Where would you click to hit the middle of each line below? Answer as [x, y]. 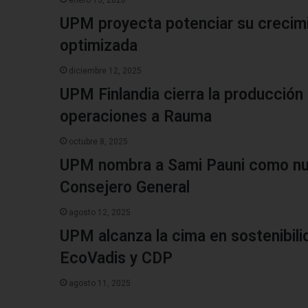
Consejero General [125, 188]
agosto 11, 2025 [100, 284]
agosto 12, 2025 [100, 213]
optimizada [99, 46]
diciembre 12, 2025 [105, 71]
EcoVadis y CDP [116, 258]
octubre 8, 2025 [98, 142]
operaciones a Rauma [136, 117]
